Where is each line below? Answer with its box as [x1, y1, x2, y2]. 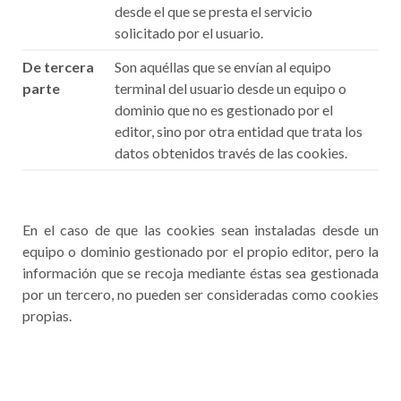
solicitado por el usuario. [115, 24, 263, 41]
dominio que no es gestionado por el [115, 101, 333, 118]
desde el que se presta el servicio [115, 3, 312, 20]
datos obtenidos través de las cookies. [115, 144, 347, 161]
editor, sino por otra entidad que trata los [115, 123, 363, 140]
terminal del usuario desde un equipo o [115, 80, 346, 97]
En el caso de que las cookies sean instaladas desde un [22, 221, 379, 238]
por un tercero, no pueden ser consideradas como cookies [22, 286, 379, 303]
